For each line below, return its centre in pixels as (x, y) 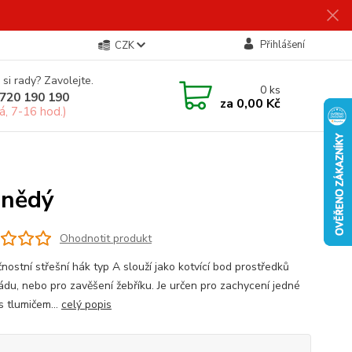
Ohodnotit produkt (105, 238)
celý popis (86, 304)
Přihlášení (282, 45)
